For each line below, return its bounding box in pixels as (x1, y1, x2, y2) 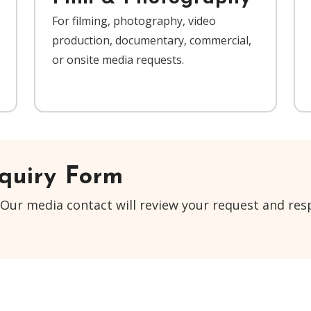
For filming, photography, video (51, 13, 216, 28)
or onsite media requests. (51, 52, 184, 67)
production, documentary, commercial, (51, 33, 251, 48)
